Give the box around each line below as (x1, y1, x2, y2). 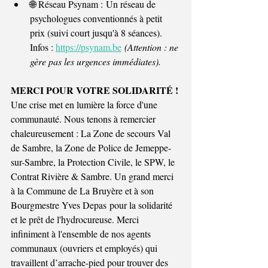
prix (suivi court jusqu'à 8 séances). (30, 26, 165, 39)
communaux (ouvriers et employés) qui (11, 241, 160, 254)
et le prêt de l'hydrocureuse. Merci (11, 212, 141, 226)
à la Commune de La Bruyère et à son (11, 184, 156, 197)
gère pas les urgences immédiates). (30, 54, 161, 68)
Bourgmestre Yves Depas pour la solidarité (11, 198, 175, 211)
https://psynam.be (56, 40, 121, 53)
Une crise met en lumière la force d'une (11, 98, 160, 111)
